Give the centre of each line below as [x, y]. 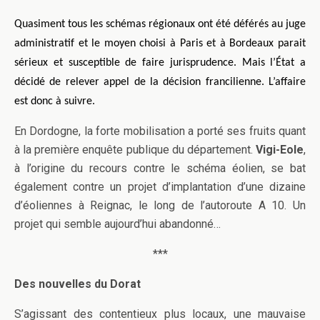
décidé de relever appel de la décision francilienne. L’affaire [160, 82]
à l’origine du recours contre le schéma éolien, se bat [160, 168]
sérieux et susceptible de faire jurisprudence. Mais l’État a [160, 62]
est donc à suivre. [55, 101]
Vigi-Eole [280, 149]
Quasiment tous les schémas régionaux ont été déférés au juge [160, 24]
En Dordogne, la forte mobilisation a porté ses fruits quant [160, 131]
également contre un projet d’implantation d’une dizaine [160, 186]
